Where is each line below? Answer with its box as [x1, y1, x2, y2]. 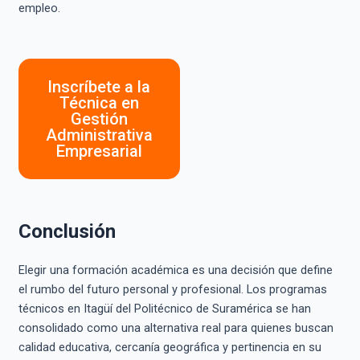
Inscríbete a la [47, 76, 151, 96]
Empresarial [55, 141, 142, 161]
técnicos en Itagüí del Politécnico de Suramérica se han [18, 301, 311, 316]
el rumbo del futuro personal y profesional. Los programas [18, 281, 327, 297]
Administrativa [45, 125, 153, 145]
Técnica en [59, 92, 139, 112]
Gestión [70, 108, 128, 129]
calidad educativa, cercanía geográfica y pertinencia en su [18, 339, 321, 354]
